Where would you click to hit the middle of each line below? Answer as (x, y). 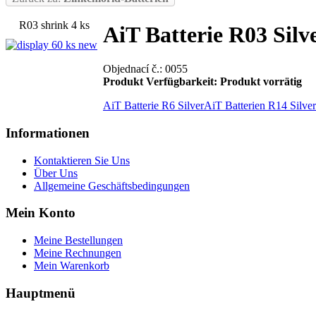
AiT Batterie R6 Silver (153, 106)
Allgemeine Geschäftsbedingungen (112, 186)
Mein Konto (41, 213)
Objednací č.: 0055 (145, 69)
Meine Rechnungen (78, 253)
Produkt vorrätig (261, 82)
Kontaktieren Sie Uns (82, 160)
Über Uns (56, 173)
